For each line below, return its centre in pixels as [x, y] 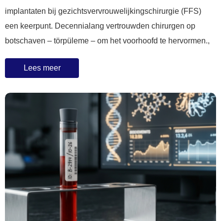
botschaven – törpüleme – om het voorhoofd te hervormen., [107, 41]
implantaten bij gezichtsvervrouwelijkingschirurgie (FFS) [103, 11]
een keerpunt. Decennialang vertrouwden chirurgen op [100, 26]
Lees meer [42, 68]
